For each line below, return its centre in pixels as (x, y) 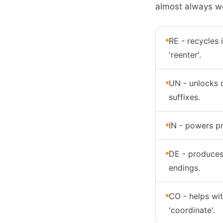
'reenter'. (185, 55)
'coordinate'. (192, 210)
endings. (184, 168)
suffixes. (184, 97)
